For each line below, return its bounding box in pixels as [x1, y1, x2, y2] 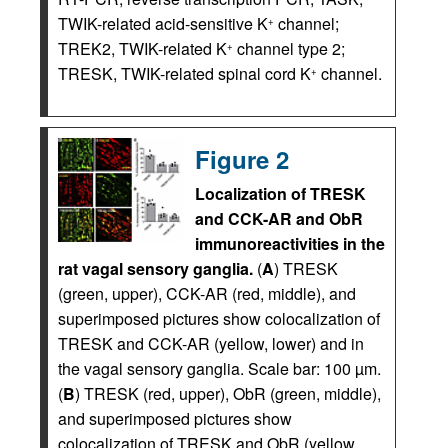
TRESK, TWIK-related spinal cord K [58, 62, 311, 85]
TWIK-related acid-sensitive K [58, 12, 268, 35]
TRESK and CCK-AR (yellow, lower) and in [58, 332, 364, 355]
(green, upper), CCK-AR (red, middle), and [58, 282, 356, 305]
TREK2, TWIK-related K [58, 37, 227, 60]
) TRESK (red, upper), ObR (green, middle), [75, 382, 381, 405]
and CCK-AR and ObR [195, 207, 363, 230]
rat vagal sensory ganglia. [58, 257, 253, 280]
